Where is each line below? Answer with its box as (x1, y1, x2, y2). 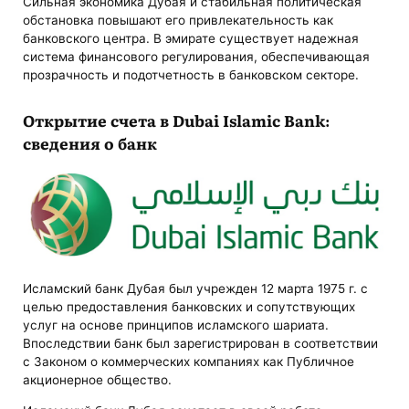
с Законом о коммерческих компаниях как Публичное (23, 354, 355, 370)
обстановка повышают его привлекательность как (23, 12, 334, 27)
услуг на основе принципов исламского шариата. (23, 318, 330, 333)
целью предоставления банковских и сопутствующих (23, 299, 356, 315)
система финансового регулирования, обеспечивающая (23, 48, 371, 64)
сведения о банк (23, 131, 158, 154)
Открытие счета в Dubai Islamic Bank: (23, 108, 331, 131)
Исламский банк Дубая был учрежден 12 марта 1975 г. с (23, 281, 369, 297)
